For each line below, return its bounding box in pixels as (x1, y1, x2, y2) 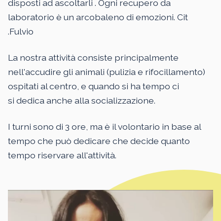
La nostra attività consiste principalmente (8, 52, 179, 63)
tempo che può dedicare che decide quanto (8, 135, 190, 146)
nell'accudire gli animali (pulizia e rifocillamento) (8, 66, 205, 77)
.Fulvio (8, 26, 34, 37)
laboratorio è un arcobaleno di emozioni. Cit (8, 11, 188, 22)
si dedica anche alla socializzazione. (8, 95, 155, 106)
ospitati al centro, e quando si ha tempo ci (8, 80, 179, 91)
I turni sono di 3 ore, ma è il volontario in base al (8, 121, 201, 132)
